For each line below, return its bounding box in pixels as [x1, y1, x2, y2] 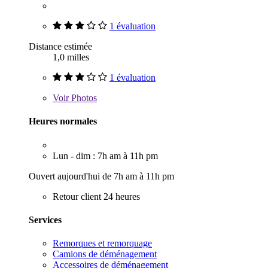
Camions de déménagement [53, 249, 157, 260]
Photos [69, 93, 97, 103]
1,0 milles [53, 52, 89, 63]
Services [29, 214, 62, 225]
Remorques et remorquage [53, 238, 152, 249]
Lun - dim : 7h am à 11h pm [53, 150, 158, 161]
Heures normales [29, 116, 97, 127]
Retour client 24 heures [53, 191, 140, 202]
